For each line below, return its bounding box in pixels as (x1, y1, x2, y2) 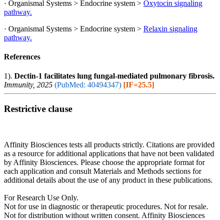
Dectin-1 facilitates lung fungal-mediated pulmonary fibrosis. (14, 72, 215, 81)
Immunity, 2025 (4, 81, 53, 89)
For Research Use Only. (4, 193, 79, 202)
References (4, 52, 40, 61)
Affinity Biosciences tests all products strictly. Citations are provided (4, 140, 215, 149)
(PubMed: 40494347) (55, 81, 121, 89)
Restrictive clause (4, 103, 72, 114)
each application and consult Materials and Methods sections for (4, 166, 201, 175)
